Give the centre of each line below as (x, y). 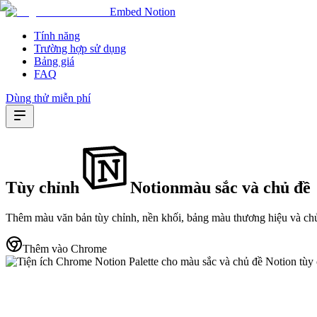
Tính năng (57, 36)
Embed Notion (143, 12)
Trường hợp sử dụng (80, 48)
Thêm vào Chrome (65, 248)
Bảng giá (54, 61)
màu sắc (208, 187)
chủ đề (287, 187)
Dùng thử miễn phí (48, 98)
